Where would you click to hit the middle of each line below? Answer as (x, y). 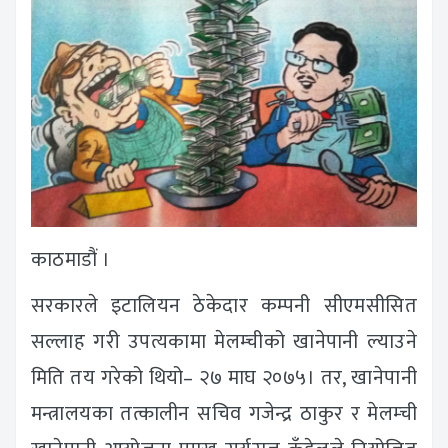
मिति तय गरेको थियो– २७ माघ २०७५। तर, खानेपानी (224, 377)
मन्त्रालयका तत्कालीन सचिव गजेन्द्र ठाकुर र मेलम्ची (224, 413)
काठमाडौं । (71, 259)
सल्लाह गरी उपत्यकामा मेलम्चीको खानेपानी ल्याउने (224, 341)
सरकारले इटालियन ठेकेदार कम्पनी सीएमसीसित (224, 305)
